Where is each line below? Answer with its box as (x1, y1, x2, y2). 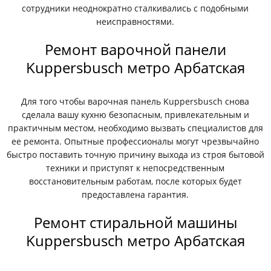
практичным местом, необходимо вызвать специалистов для (7, 122, 263, 134)
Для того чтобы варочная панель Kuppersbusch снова (21, 96, 250, 107)
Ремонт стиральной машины (33, 212, 237, 232)
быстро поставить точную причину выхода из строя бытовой (6, 149, 264, 160)
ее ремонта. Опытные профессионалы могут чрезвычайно (11, 135, 260, 147)
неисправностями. (96, 16, 175, 27)
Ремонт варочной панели (44, 39, 226, 59)
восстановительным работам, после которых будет (28, 175, 242, 187)
